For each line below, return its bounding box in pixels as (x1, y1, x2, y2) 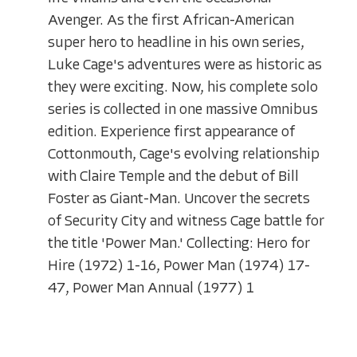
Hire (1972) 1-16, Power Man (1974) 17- (48, 258, 310, 274)
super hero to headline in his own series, (48, 35, 304, 51)
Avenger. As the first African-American (48, 13, 294, 29)
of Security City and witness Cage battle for (48, 214, 324, 229)
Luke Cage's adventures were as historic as (48, 57, 322, 73)
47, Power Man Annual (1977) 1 (48, 280, 254, 296)
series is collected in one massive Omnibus (48, 102, 318, 118)
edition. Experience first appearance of (48, 124, 295, 140)
